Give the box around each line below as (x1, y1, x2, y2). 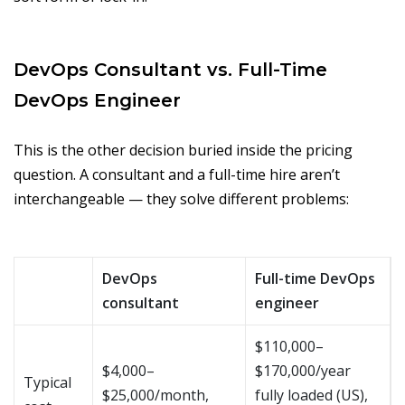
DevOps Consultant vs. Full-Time (14, 59, 327, 81)
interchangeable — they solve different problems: (14, 189, 349, 210)
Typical (24, 372, 71, 393)
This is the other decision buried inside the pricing (14, 140, 353, 161)
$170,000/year (255, 361, 351, 381)
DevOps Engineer (14, 89, 181, 112)
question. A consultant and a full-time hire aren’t (14, 165, 340, 185)
